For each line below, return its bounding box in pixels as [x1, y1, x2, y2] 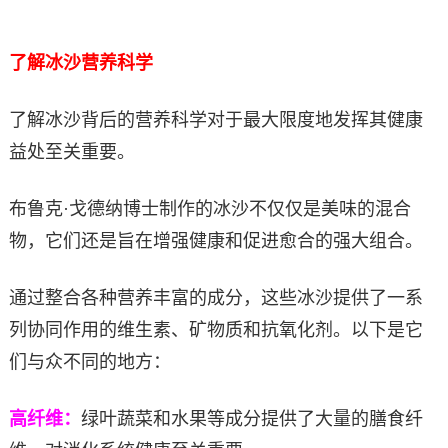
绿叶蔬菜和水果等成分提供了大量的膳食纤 [80, 408, 423, 429]
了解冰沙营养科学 [8, 52, 153, 73]
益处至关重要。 [8, 141, 135, 162]
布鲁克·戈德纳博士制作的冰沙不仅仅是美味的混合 [8, 198, 411, 219]
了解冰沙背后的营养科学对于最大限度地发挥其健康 [8, 109, 423, 130]
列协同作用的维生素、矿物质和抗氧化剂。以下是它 [8, 319, 423, 340]
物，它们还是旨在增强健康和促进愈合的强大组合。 [8, 230, 423, 251]
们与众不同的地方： [8, 351, 171, 372]
